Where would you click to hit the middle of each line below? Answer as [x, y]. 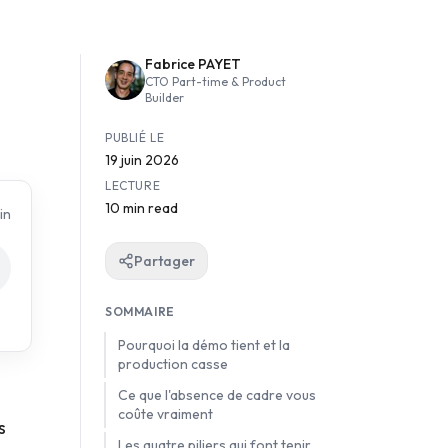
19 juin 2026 [142, 160]
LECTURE [133, 186]
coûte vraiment [165, 414]
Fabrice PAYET [193, 64]
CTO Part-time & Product [215, 82]
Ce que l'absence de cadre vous [217, 395]
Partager [164, 261]
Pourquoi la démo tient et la [204, 345]
